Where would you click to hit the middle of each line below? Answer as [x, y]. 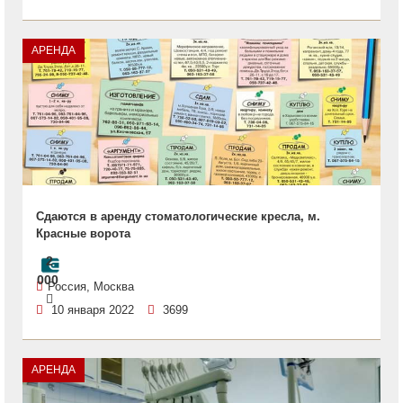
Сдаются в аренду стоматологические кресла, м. [178, 216]
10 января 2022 [93, 310]
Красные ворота [83, 233]
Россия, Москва [91, 287]
